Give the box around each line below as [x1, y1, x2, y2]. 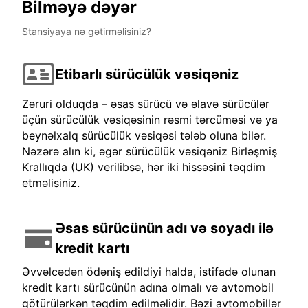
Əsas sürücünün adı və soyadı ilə [55, 220, 274, 237]
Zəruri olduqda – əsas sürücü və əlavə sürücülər [22, 97, 269, 111]
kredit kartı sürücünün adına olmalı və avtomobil [22, 280, 274, 295]
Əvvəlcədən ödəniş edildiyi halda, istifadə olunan [22, 265, 276, 279]
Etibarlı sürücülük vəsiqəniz [55, 65, 239, 82]
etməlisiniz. [22, 176, 80, 190]
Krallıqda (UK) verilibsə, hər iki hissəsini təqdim [22, 160, 265, 175]
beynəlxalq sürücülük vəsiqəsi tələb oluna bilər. [22, 129, 266, 143]
